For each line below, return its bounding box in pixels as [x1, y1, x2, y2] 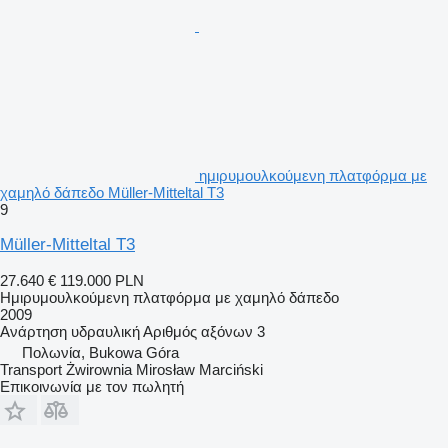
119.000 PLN [60, 271, 144, 289]
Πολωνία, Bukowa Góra [22, 343, 179, 361]
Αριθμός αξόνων [143, 322, 253, 340]
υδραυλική [71, 322, 140, 340]
